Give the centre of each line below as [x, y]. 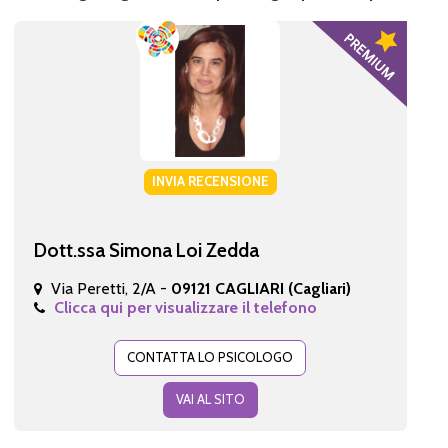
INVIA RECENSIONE [210, 180]
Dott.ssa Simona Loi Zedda [146, 249]
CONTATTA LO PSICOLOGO [210, 356]
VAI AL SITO [210, 398]
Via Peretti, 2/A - [110, 288]
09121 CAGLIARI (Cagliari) [260, 288]
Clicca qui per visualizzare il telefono [185, 307]
